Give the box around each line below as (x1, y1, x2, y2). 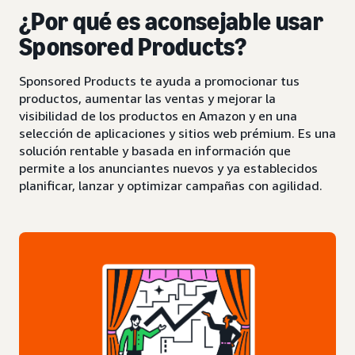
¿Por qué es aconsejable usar (19, 6, 323, 36)
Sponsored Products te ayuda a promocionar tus (19, 72, 300, 89)
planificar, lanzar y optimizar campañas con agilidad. (19, 177, 323, 193)
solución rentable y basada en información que (19, 142, 291, 158)
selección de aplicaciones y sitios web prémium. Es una (19, 124, 336, 141)
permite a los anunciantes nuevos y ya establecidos (19, 159, 318, 176)
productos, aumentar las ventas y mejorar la (19, 90, 276, 106)
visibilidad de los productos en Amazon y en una (19, 107, 297, 124)
